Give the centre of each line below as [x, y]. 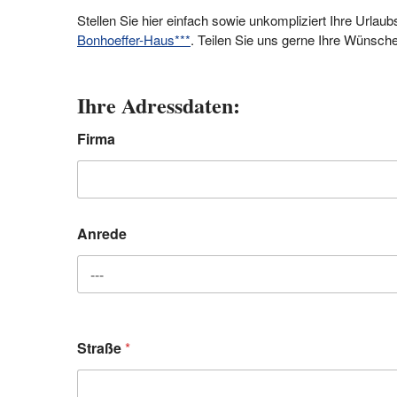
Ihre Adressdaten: [159, 105]
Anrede [102, 234]
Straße [101, 348]
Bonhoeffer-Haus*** [134, 39]
